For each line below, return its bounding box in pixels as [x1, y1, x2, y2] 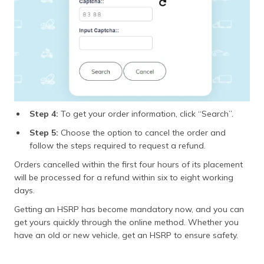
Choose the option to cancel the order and [58, 127, 226, 138]
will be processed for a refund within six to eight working [14, 172, 233, 183]
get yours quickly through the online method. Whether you [14, 217, 239, 228]
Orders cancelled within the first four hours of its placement [14, 159, 243, 170]
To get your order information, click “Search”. [58, 108, 233, 120]
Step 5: [29, 127, 58, 138]
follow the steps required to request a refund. [29, 140, 206, 151]
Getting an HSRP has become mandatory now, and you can [14, 204, 244, 215]
